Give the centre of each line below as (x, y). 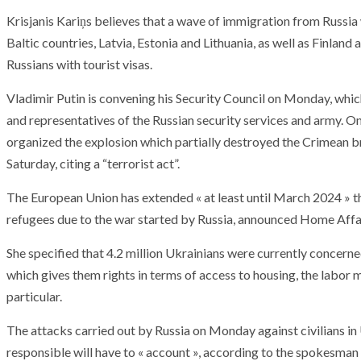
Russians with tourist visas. (79, 64)
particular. (34, 296)
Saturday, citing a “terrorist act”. (93, 163)
